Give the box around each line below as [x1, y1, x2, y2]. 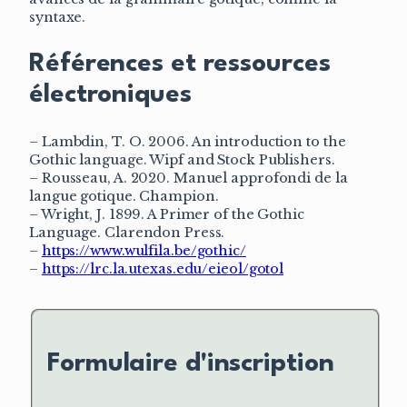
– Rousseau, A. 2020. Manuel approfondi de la [29, 170, 348, 187]
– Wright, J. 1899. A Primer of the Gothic [29, 206, 304, 223]
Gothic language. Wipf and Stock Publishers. [29, 152, 335, 169]
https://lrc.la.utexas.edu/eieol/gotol [41, 261, 284, 278]
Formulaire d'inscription [47, 350, 334, 377]
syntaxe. [29, 8, 86, 25]
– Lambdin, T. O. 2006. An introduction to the [29, 134, 346, 151]
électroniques [29, 82, 192, 109]
